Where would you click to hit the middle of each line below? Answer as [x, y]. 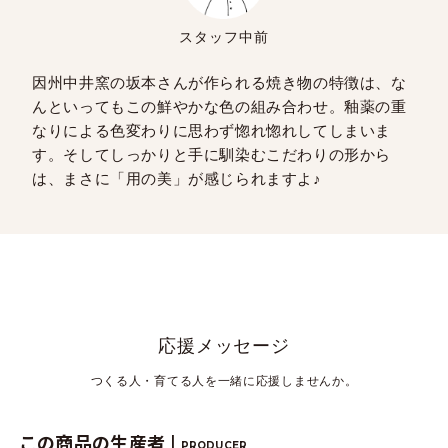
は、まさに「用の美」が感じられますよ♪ [177, 178]
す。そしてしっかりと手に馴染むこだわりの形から [212, 154]
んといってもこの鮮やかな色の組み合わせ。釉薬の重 [219, 106]
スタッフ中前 [224, 36]
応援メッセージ [224, 345]
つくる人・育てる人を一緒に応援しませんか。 [224, 380]
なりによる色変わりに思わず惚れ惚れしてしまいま [212, 130]
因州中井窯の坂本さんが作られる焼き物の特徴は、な [219, 82]
